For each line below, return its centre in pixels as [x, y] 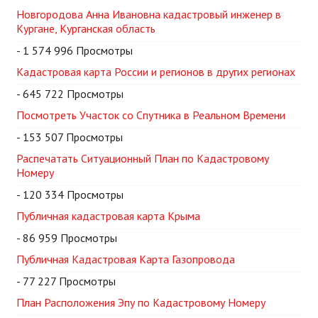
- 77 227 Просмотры [66, 281]
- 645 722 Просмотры [70, 93]
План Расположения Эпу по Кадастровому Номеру [141, 302]
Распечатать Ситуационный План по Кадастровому [143, 158]
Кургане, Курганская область [86, 28]
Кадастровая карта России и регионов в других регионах [156, 71]
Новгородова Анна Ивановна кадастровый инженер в [149, 14]
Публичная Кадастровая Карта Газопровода [126, 259]
